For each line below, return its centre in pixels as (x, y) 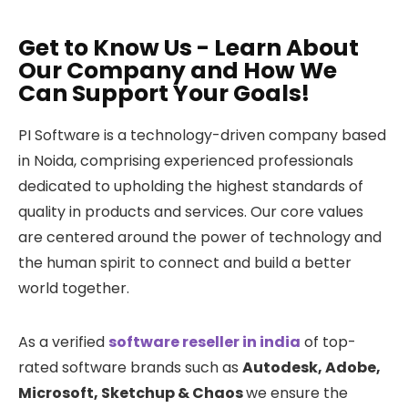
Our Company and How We (178, 71)
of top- (328, 342)
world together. (74, 288)
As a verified (63, 342)
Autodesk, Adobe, (311, 367)
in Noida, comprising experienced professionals (186, 161)
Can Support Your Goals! (164, 93)
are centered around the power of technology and (200, 237)
